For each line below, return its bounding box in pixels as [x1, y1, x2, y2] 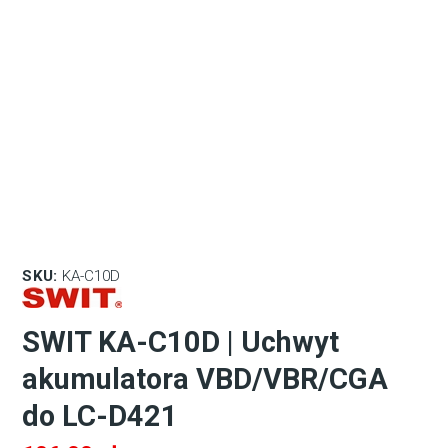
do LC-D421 [22, 399, 179, 434]
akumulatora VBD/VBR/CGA [22, 362, 389, 397]
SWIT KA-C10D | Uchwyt [22, 325, 340, 360]
